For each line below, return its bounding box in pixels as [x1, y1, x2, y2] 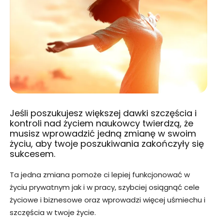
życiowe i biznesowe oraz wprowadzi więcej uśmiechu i [10, 195, 205, 205]
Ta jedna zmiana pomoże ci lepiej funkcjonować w [10, 170, 190, 180]
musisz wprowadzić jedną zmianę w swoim [10, 127, 196, 140]
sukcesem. [10, 148, 55, 160]
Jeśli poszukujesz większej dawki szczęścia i [10, 107, 197, 120]
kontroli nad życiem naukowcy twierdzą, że [10, 117, 193, 130]
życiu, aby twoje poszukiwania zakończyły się [10, 138, 204, 150]
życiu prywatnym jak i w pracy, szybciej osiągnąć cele [10, 182, 200, 193]
